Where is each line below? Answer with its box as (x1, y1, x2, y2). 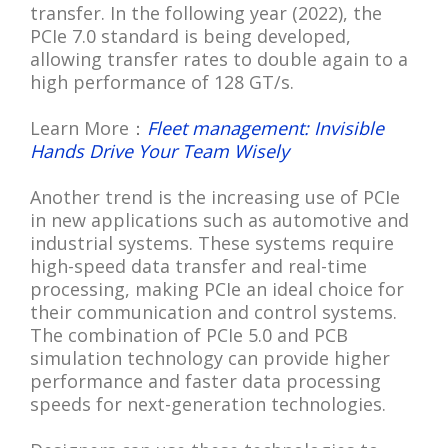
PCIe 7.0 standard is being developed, (30, 23, 351, 48)
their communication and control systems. (30, 299, 397, 324)
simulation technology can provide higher (30, 345, 390, 370)
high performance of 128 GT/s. (30, 69, 294, 94)
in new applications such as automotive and (30, 207, 409, 232)
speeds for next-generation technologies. (30, 391, 391, 416)
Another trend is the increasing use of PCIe (30, 184, 400, 209)
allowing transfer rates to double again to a (30, 46, 408, 71)
